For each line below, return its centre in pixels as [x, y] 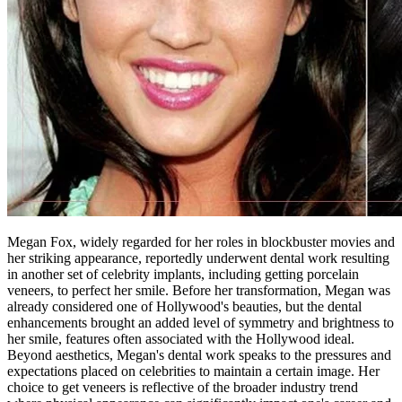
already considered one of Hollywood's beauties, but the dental [184, 307]
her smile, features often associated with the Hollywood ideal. [181, 339]
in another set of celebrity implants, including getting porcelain [183, 275]
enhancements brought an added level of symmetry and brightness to [201, 323]
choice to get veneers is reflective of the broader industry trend [183, 388]
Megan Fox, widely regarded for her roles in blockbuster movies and [201, 242]
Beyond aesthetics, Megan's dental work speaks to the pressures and [199, 355]
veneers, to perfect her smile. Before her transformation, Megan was [199, 291]
